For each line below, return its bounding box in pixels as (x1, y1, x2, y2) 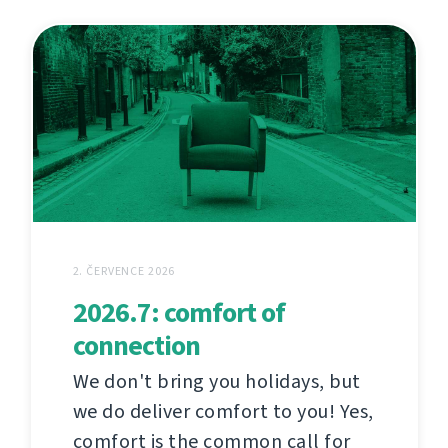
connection (72, 327, 200, 365)
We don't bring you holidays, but (72, 368, 361, 396)
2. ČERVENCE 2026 (72, 263, 176, 280)
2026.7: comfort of (72, 294, 285, 332)
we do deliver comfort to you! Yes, (72, 398, 374, 426)
